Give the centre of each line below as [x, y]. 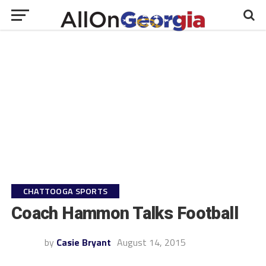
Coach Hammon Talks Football [125, 213]
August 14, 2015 [151, 242]
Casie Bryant [83, 242]
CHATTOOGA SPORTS [65, 191]
